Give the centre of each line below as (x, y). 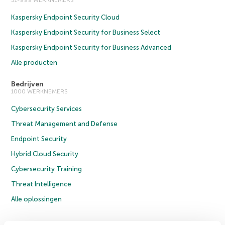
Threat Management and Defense (65, 124)
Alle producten (34, 63)
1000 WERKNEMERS (40, 92)
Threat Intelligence (41, 184)
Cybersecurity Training (47, 169)
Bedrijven (28, 84)
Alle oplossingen (37, 199)
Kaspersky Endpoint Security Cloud (66, 18)
